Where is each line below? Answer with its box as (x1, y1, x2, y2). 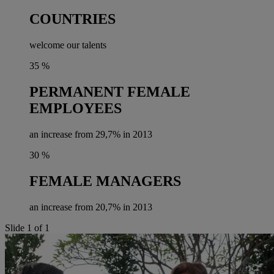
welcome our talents (29, 40, 106, 51)
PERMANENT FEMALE (29, 84, 190, 100)
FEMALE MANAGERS (29, 173, 181, 189)
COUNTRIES (29, 11, 116, 28)
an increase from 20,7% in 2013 (29, 201, 152, 212)
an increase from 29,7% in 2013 (29, 129, 152, 140)
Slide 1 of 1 (5, 222, 50, 233)
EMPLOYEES (29, 100, 122, 117)
